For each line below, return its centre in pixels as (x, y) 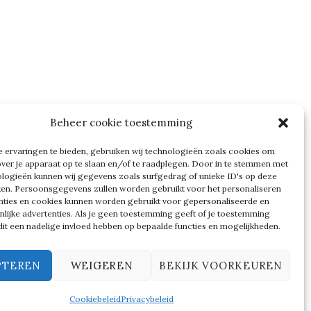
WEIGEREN (102, 265)
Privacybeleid (147, 299)
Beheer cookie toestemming (121, 123)
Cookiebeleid (95, 299)
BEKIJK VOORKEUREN (221, 265)
